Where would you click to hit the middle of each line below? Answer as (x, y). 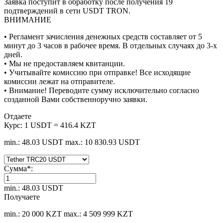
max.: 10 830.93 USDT (103, 142)
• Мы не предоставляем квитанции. (64, 64)
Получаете (22, 197)
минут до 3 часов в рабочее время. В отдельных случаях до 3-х (111, 46)
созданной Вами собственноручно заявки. (76, 100)
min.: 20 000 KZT (33, 214)
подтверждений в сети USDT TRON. (67, 11)
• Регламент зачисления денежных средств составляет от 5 (103, 37)
